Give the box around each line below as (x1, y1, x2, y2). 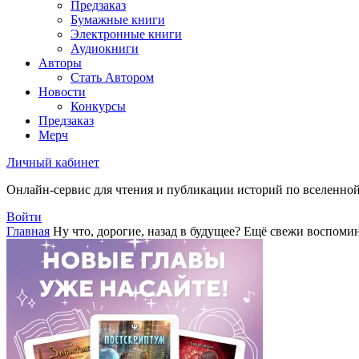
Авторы (38, 56, 82, 70)
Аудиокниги (71, 42, 139, 55)
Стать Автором (71, 71, 154, 84)
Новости (38, 85, 86, 99)
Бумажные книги (71, 13, 165, 26)
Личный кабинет (6, 155, 99, 169)
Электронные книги (71, 27, 182, 41)
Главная (6, 224, 50, 238)
